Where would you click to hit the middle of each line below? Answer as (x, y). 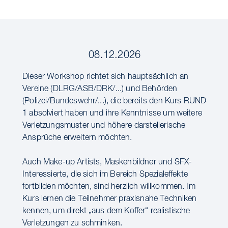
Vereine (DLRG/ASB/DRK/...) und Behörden (100, 89)
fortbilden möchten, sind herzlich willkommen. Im (109, 187)
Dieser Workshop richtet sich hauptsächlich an (106, 77)
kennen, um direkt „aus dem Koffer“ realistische (106, 211)
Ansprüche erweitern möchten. (77, 138)
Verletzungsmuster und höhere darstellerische (104, 126)
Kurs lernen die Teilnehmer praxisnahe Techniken (110, 199)
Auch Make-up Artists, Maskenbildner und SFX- (107, 162)
